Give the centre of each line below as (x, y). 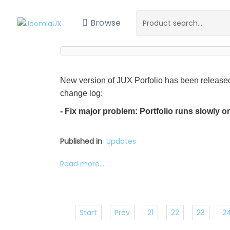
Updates (121, 141)
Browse (106, 23)
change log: (81, 93)
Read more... (82, 164)
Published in (81, 141)
